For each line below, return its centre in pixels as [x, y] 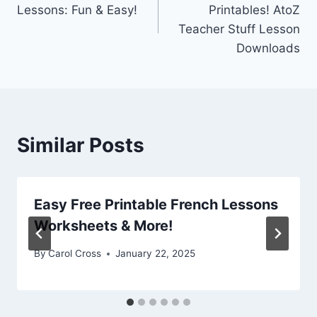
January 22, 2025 [156, 254]
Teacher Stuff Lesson [239, 29]
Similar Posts [81, 145]
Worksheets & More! [103, 226]
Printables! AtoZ [254, 10]
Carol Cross [75, 254]
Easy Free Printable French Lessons [156, 205]
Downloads [268, 48]
